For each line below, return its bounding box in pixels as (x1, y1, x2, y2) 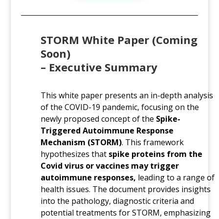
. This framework (121, 136, 184, 148)
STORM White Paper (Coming (40, 32, 197, 47)
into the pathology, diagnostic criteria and (40, 195, 194, 206)
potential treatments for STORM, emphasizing (40, 207, 211, 218)
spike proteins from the (108, 148, 202, 159)
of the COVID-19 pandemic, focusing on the (40, 101, 199, 112)
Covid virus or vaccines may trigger (40, 160, 179, 171)
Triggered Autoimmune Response (40, 125, 174, 136)
